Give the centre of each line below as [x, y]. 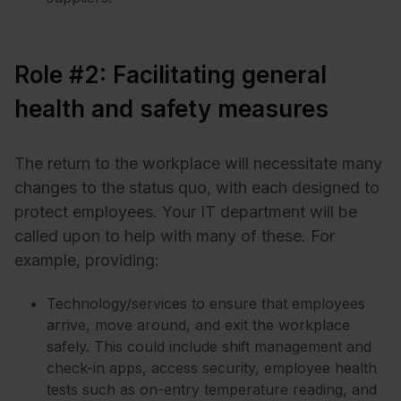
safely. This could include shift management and [209, 346]
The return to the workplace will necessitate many [198, 164]
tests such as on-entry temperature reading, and [212, 389]
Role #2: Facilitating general [171, 75]
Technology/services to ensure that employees [206, 303]
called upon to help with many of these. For [175, 236]
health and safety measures [171, 109]
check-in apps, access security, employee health [212, 367]
